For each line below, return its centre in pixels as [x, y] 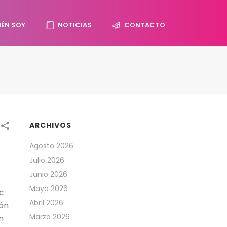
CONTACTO [145, 25]
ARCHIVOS [51, 125]
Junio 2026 [49, 174]
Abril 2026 [47, 203]
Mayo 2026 [49, 188]
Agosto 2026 [52, 146]
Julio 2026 [47, 160]
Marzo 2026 [50, 217]
